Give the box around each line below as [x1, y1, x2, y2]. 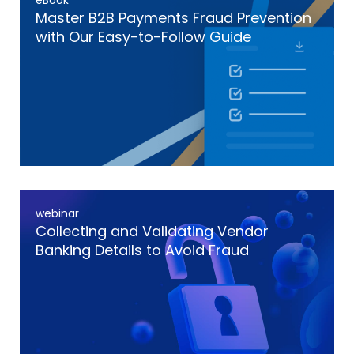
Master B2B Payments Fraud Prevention [36, 8, 311, 28]
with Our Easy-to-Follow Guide [36, 27, 251, 47]
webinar [36, 205, 79, 221]
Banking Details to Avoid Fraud [36, 240, 249, 260]
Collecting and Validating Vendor [36, 221, 269, 241]
